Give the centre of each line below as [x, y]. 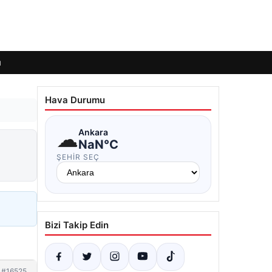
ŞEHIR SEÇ [78, 157]
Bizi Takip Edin [77, 225]
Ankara [93, 132]
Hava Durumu [75, 100]
